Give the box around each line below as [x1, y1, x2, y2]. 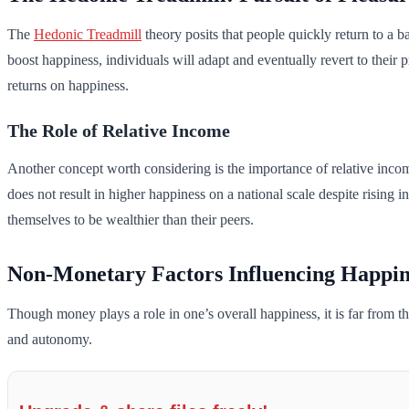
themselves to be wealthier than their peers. [7, 212, 254, 228]
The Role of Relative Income [7, 121, 230, 142]
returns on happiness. [7, 78, 129, 94]
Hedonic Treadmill [34, 26, 142, 43]
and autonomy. [7, 331, 92, 348]
